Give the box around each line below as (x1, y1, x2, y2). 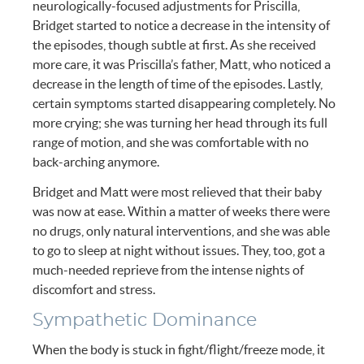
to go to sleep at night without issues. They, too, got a (32, 243, 326, 258)
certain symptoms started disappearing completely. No (32, 96, 336, 111)
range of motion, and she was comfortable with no (32, 135, 310, 150)
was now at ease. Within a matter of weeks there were (32, 204, 331, 219)
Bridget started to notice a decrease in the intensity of (32, 18, 331, 33)
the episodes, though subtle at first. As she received (32, 37, 317, 53)
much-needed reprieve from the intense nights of (32, 262, 305, 278)
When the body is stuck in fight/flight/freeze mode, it (32, 342, 326, 357)
